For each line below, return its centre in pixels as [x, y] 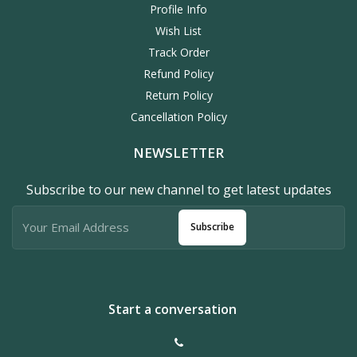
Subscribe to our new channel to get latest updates [178, 189]
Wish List [178, 30]
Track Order [178, 52]
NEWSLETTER [178, 152]
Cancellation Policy [178, 116]
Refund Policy [178, 73]
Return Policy [178, 95]
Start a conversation [172, 309]
